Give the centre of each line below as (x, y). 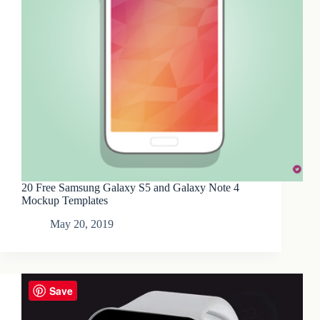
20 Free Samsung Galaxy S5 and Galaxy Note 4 (130, 188)
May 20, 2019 (82, 224)
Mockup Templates (65, 201)
